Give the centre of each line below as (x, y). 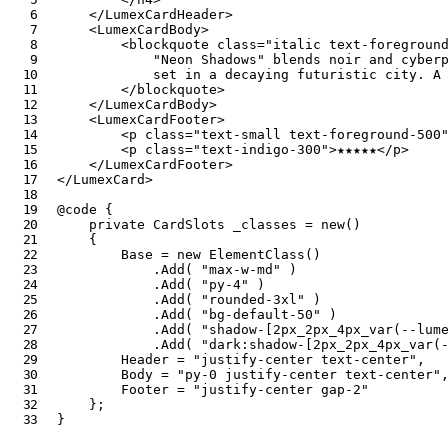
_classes (265, 225)
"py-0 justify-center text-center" (309, 375)
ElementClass (257, 255)
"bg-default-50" (261, 315)
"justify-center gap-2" (281, 390)
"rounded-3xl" (253, 300)
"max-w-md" (241, 270)
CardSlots (189, 225)
